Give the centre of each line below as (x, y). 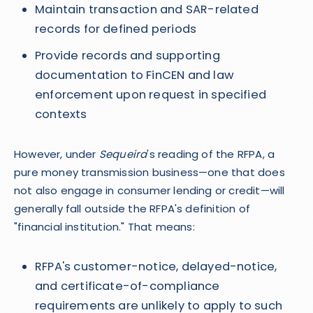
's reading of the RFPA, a (211, 154)
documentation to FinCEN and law (134, 75)
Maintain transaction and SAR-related (147, 9)
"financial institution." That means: (104, 227)
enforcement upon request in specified (151, 95)
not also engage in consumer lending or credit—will (150, 190)
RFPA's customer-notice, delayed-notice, (156, 267)
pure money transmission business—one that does (150, 172)
